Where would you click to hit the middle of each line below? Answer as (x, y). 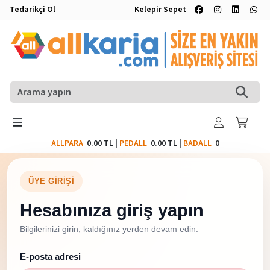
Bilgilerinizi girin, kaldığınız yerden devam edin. (109, 229)
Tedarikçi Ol (33, 10)
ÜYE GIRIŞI (52, 181)
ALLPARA (69, 143)
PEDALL (135, 143)
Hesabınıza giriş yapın (112, 210)
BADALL (197, 143)
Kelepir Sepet (160, 10)
